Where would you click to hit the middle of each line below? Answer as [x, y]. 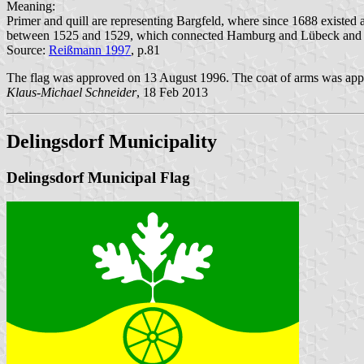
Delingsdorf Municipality [112, 141]
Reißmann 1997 [90, 50]
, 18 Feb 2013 [172, 92]
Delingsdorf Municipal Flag [98, 177]
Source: [28, 50]
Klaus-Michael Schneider [71, 92]
